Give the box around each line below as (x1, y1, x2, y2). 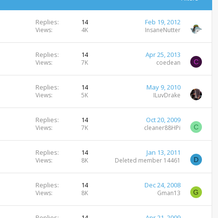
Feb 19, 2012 (145, 18, 181, 26)
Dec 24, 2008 (144, 181, 181, 189)
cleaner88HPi (144, 124, 181, 132)
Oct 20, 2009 (145, 115, 181, 124)
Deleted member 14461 (114, 156, 181, 164)
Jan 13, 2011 (146, 148, 181, 157)
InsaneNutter (145, 26, 181, 34)
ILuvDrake (153, 91, 181, 99)
